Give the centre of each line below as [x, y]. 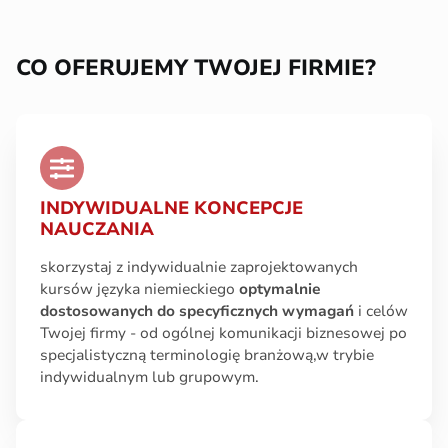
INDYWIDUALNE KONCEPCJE [171, 208]
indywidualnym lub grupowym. [149, 377]
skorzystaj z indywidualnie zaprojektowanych [199, 267]
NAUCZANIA [97, 229]
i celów [381, 311]
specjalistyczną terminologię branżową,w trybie [207, 355]
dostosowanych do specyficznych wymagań [197, 311]
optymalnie [280, 289]
